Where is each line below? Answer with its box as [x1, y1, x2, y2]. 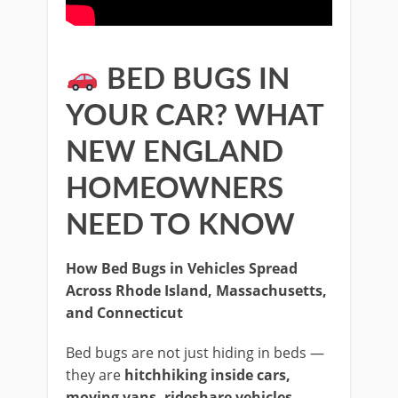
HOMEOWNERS [66, 174, 283, 203]
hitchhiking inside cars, [124, 365, 291, 385]
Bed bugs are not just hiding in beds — [66, 343, 324, 362]
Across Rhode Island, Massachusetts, [66, 281, 327, 300]
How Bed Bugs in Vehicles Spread [66, 259, 298, 278]
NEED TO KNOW [66, 211, 295, 240]
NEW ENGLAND [66, 138, 283, 167]
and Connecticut [66, 303, 183, 322]
